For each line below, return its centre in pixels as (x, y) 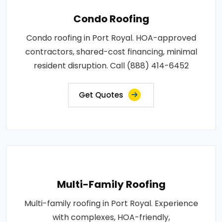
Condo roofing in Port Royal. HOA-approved (111, 38)
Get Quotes (101, 95)
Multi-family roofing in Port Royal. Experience (111, 203)
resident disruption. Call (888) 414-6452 (111, 65)
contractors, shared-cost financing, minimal (111, 52)
